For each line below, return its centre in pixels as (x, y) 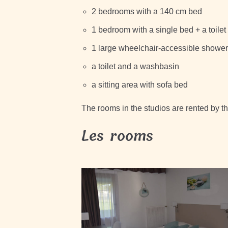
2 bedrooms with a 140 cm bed (147, 11)
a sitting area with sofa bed (139, 85)
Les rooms (117, 136)
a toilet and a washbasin (135, 66)
